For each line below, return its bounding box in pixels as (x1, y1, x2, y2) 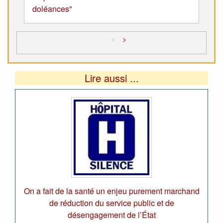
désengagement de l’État (67, 209, 156, 221)
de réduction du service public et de (49, 197, 174, 209)
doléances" (32, 2, 72, 14)
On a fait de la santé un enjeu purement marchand (23, 185, 200, 197)
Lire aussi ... (84, 70, 139, 85)
